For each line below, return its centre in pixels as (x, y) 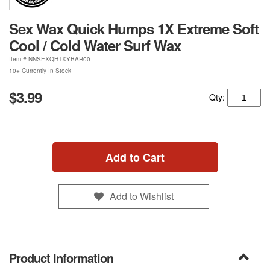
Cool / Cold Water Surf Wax (95, 46)
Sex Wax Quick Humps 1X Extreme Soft (134, 29)
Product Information (61, 258)
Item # (19, 59)
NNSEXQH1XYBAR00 (59, 59)
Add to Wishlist (141, 196)
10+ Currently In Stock (40, 71)
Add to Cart (135, 158)
